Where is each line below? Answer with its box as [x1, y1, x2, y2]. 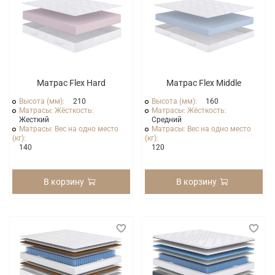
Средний [152, 115, 182, 124]
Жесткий [19, 115, 50, 124]
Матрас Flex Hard [37, 77, 106, 88]
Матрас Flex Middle [166, 77, 241, 88]
